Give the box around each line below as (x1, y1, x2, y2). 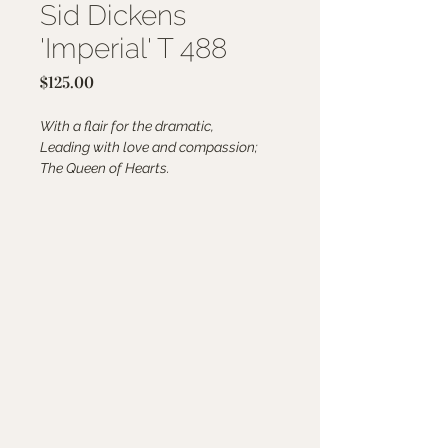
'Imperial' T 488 (40, 32, 227, 65)
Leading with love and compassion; (40, 139, 258, 155)
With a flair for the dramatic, (40, 118, 214, 134)
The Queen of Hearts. (40, 160, 170, 176)
